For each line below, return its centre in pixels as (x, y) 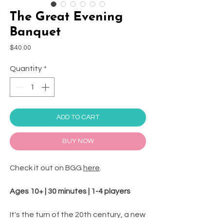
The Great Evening (66, 17)
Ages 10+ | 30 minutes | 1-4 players (70, 191)
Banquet (35, 32)
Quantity (26, 68)
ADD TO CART (78, 117)
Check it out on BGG (46, 168)
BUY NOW (78, 141)
